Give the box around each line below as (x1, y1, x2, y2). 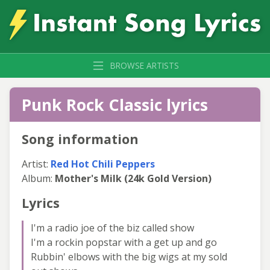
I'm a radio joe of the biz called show (31, 221, 194, 234)
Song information (22, 130, 139, 148)
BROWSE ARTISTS (110, 59, 179, 71)
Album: (22, 171, 55, 185)
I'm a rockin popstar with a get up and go (31, 235, 217, 249)
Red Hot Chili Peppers (51, 157, 155, 171)
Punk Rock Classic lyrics (22, 93, 208, 116)
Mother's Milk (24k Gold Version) (55, 171, 212, 185)
